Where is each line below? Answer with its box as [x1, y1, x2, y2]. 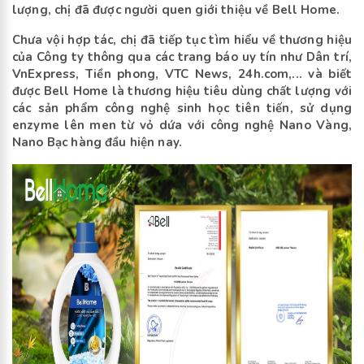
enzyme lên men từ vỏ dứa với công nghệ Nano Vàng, [12, 117, 352, 134]
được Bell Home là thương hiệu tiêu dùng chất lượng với [12, 83, 352, 100]
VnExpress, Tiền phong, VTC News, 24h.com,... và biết [12, 66, 352, 83]
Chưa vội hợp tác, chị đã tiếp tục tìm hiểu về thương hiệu [12, 32, 352, 49]
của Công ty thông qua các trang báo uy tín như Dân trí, [12, 49, 352, 66]
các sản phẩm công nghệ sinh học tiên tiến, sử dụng [12, 100, 352, 117]
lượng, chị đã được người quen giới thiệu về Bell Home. [12, 2, 344, 19]
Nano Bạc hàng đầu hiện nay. [12, 134, 186, 151]
